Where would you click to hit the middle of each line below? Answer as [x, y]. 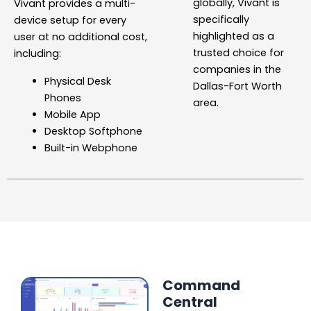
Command [201, 285]
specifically [221, 19]
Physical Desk [77, 81]
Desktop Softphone [93, 131]
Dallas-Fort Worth [237, 86]
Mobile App [72, 114]
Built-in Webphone [91, 148]
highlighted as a [233, 36]
